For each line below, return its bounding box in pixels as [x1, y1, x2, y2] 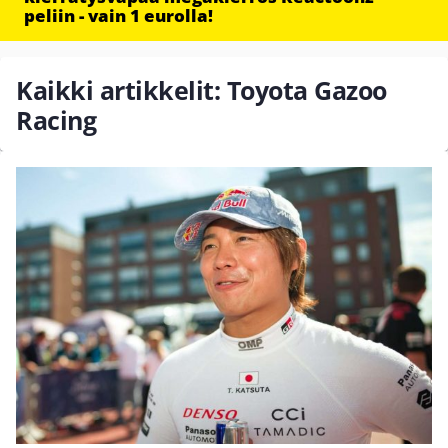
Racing [16, 103, 96, 137]
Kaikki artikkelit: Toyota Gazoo [16, 73, 387, 107]
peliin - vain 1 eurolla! [24, 4, 213, 27]
